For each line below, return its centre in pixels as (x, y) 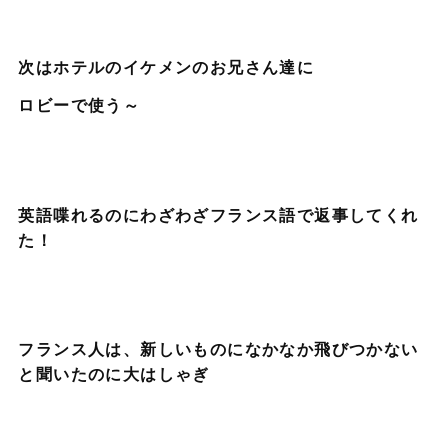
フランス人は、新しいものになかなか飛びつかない (218, 349)
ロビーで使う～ (79, 104)
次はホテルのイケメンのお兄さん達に (166, 67)
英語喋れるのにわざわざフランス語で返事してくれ (218, 214)
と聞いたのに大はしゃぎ (114, 374)
